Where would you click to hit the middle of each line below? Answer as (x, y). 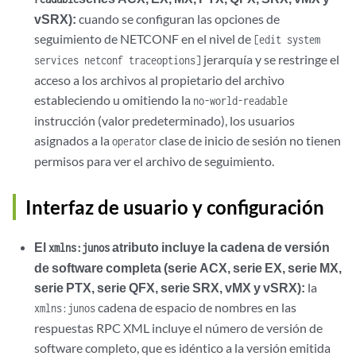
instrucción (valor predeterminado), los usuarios (165, 120)
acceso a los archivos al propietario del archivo (160, 80)
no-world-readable (241, 101)
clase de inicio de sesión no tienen (249, 140)
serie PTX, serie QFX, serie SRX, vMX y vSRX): (170, 287)
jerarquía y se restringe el (271, 59)
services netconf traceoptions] (118, 60)
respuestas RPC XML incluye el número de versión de (179, 328)
